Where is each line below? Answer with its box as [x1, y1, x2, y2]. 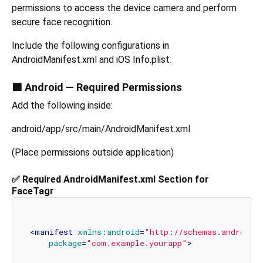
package [48, 237, 82, 248]
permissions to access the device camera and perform [12, 2, 237, 14]
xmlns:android [77, 226, 140, 237]
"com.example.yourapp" [86, 237, 187, 248]
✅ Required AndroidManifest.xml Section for [12, 174, 209, 186]
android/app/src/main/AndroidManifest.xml [12, 123, 190, 135]
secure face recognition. [12, 16, 112, 28]
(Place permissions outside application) [12, 147, 174, 159]
